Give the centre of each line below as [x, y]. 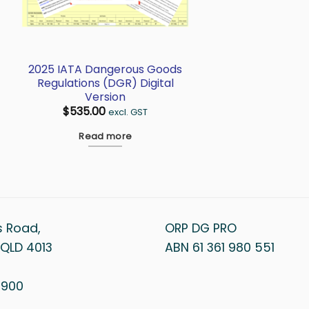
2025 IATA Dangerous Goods [106, 69]
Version [106, 97]
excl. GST [128, 112]
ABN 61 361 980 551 [220, 248]
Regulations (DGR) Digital [105, 83]
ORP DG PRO [201, 228]
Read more [106, 137]
